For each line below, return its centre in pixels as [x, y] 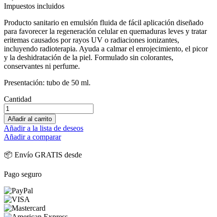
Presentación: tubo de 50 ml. [47, 82]
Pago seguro [23, 174]
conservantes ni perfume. [42, 66]
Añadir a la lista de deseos [44, 128]
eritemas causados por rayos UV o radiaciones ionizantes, [92, 40]
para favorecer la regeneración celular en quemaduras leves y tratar [105, 31]
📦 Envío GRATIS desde [43, 155]
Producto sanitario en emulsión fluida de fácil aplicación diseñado [104, 22]
